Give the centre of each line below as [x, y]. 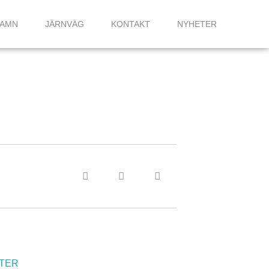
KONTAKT [130, 24]
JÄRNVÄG [64, 24]
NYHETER [197, 24]
